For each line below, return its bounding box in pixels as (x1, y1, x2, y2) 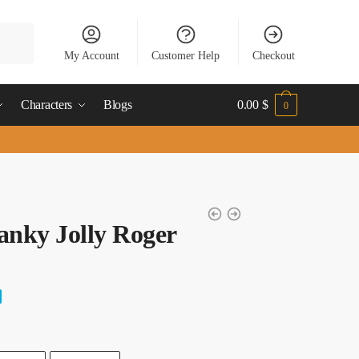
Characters (21, 98, 73, 111)
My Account (63, 49, 119, 62)
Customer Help (151, 49, 220, 62)
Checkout (252, 49, 295, 62)
